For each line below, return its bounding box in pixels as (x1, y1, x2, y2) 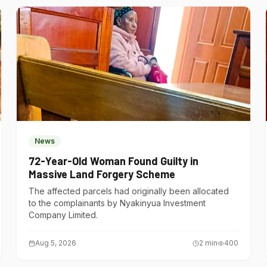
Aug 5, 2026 (35, 238, 76, 247)
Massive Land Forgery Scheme (28, 167, 175, 181)
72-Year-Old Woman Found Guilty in (28, 154, 198, 167)
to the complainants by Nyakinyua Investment (28, 198, 206, 208)
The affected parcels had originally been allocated (28, 186, 229, 196)
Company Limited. (28, 210, 98, 220)
